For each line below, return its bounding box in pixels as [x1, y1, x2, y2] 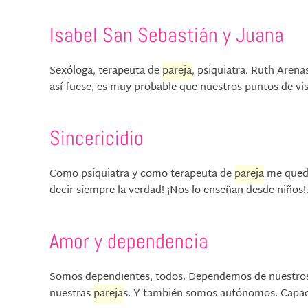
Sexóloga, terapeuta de [49, 62, 162, 81]
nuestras [49, 285, 93, 304]
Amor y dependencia [49, 228, 208, 255]
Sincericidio [49, 125, 144, 152]
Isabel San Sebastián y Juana [49, 22, 284, 49]
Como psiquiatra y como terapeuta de [49, 165, 234, 184]
